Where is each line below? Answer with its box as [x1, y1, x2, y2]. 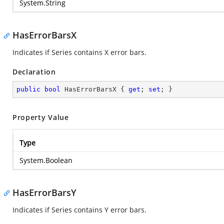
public [16, 85, 40, 93]
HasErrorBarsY [12, 186, 76, 198]
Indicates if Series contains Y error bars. [12, 205, 146, 214]
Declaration [12, 67, 56, 76]
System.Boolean [19, 155, 72, 165]
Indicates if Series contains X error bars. [12, 47, 146, 57]
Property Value [12, 112, 69, 122]
